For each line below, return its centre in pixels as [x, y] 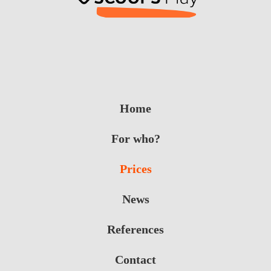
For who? [135, 138]
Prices [135, 168]
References [135, 229]
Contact [135, 259]
